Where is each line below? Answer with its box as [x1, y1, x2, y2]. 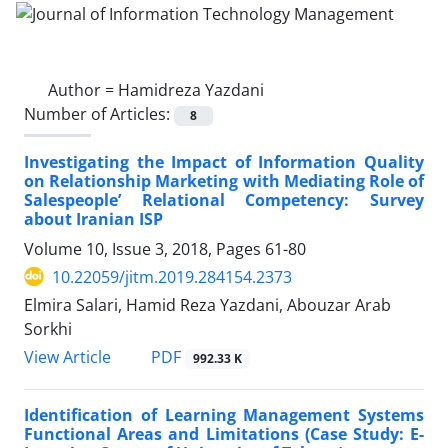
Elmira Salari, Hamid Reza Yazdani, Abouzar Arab [24, 293, 391, 316]
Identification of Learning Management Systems [24, 404, 424, 427]
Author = [48, 78, 118, 101]
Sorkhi [24, 317, 72, 340]
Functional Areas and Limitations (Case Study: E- [24, 423, 424, 446]
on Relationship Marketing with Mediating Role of [24, 169, 424, 192]
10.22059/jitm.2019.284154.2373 [52, 265, 292, 288]
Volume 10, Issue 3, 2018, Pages [24, 237, 265, 260]
